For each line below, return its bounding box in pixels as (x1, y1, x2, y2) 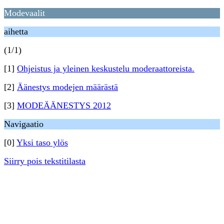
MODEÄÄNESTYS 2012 (17, 100, 111, 110)
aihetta (4, 26, 28, 36)
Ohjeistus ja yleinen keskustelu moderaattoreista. (17, 63, 194, 73)
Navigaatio (4, 119, 43, 129)
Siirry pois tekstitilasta (4, 156, 85, 166)
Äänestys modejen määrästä (17, 82, 118, 92)
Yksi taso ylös (16, 137, 68, 147)
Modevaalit (4, 8, 45, 18)
